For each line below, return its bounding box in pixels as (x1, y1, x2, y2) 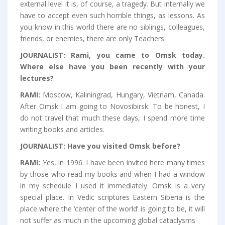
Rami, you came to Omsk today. (71, 50, 205, 60)
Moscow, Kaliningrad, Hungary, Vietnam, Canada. (43, 90, 205, 100)
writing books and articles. (20, 125, 104, 135)
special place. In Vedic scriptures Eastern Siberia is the (20, 192, 205, 202)
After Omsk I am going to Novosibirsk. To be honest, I (20, 101, 205, 111)
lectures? (20, 73, 54, 83)
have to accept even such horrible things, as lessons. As (20, 11, 205, 21)
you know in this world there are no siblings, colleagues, (20, 22, 205, 32)
